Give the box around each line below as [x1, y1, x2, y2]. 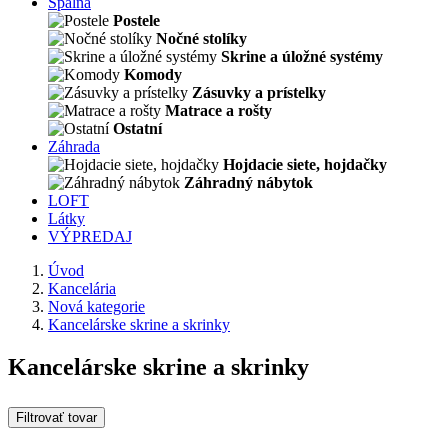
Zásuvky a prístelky [192, 84, 326, 101]
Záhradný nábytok [184, 174, 313, 191]
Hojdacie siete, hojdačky [223, 156, 387, 173]
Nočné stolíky [156, 30, 247, 47]
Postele [113, 12, 160, 29]
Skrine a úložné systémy [221, 48, 383, 65]
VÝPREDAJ [48, 228, 132, 245]
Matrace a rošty [165, 102, 272, 119]
